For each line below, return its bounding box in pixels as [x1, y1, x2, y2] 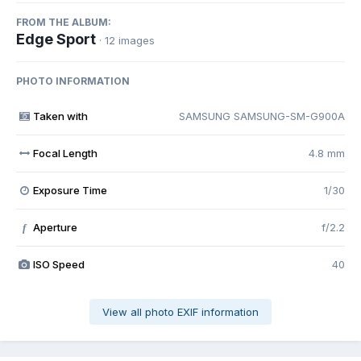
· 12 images [99, 34, 155, 48]
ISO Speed [32, 258, 85, 272]
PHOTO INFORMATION [16, 75, 130, 88]
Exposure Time [32, 184, 107, 197]
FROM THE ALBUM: [16, 16, 111, 29]
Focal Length [32, 147, 98, 160]
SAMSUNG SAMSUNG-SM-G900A [179, 110, 345, 123]
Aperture [32, 221, 77, 234]
